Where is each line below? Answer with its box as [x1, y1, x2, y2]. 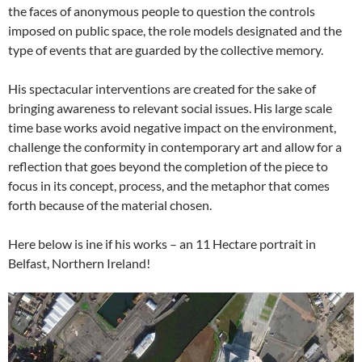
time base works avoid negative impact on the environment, [8, 120, 336, 136]
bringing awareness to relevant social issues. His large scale [8, 100, 332, 116]
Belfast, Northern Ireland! [8, 255, 150, 271]
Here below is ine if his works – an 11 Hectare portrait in [8, 236, 316, 252]
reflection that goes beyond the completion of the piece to [8, 158, 328, 175]
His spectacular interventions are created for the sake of [8, 81, 316, 97]
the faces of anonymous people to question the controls [8, 3, 315, 19]
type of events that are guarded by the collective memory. [8, 42, 323, 58]
